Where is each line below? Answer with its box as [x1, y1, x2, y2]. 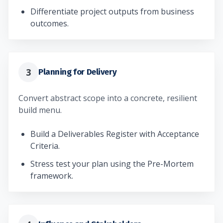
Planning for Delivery [38, 67, 117, 77]
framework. [30, 170, 73, 181]
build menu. [18, 104, 62, 115]
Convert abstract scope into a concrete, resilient [18, 92, 197, 104]
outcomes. [30, 17, 69, 29]
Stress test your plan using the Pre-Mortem [30, 158, 194, 169]
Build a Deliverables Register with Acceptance [30, 128, 199, 139]
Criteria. [30, 140, 60, 151]
